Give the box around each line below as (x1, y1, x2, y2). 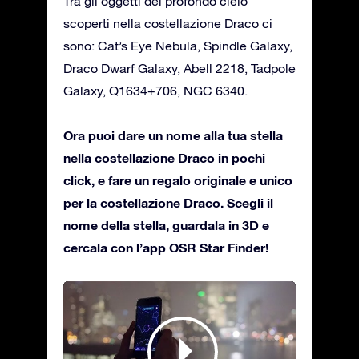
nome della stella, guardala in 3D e (63, 217, 269, 233)
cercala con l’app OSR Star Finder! (63, 240, 268, 256)
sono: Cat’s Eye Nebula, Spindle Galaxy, (63, 38, 292, 54)
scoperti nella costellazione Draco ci (63, 16, 272, 31)
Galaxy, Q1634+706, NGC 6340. (63, 83, 248, 99)
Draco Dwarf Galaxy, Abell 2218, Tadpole (63, 61, 296, 76)
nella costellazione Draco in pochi (63, 150, 265, 166)
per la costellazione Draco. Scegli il (63, 195, 273, 211)
